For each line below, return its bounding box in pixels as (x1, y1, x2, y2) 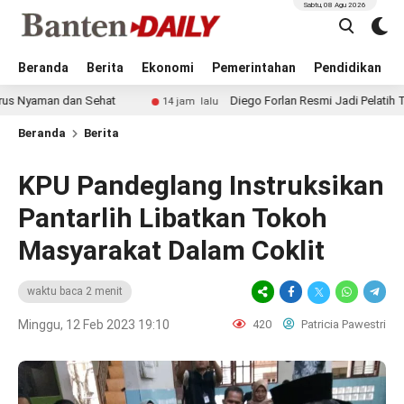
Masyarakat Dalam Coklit (18, 234, 325, 266)
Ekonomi (142, 60, 194, 75)
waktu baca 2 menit (27, 285, 123, 298)
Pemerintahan (212, 60, 296, 75)
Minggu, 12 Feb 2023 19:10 (18, 317, 170, 332)
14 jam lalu (100, 96, 157, 107)
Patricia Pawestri (298, 317, 386, 331)
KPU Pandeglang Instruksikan (18, 170, 384, 201)
